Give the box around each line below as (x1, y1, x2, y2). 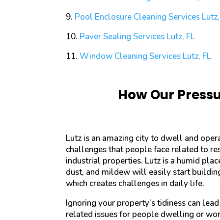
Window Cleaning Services (80, 51, 181, 62)
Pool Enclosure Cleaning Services (75, 11, 200, 23)
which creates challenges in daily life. (66, 177, 205, 189)
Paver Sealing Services (80, 31, 165, 43)
